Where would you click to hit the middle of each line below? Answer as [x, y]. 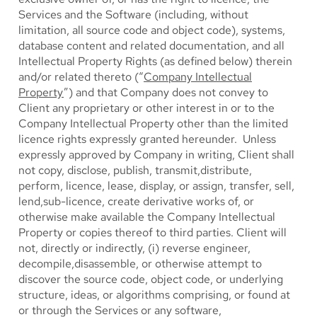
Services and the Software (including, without [133, 15]
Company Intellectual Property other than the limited [153, 123]
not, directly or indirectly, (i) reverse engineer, [134, 248]
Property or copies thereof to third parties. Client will [152, 232]
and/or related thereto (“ [81, 77]
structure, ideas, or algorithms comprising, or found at [154, 295]
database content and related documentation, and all [151, 46]
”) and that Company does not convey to [166, 92]
